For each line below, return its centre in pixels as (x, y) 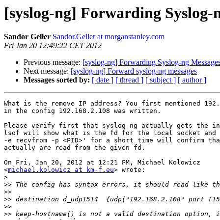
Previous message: (53, 62)
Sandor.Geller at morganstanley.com (109, 37)
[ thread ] (129, 80)
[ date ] (103, 80)
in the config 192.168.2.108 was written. (82, 111)
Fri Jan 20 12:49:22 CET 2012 (53, 46)
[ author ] (192, 80)
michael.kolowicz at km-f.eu (61, 170)
